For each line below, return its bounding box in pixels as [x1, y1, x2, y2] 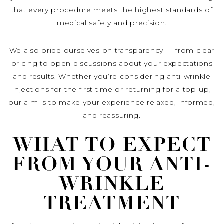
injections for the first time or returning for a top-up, [12, 84, 211, 94]
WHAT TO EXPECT [12, 136, 211, 156]
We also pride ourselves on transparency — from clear [9, 45, 215, 55]
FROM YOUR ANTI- [12, 155, 211, 175]
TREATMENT [43, 194, 180, 214]
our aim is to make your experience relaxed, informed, [8, 97, 215, 107]
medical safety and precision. [56, 18, 167, 28]
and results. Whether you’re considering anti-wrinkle [13, 71, 211, 81]
